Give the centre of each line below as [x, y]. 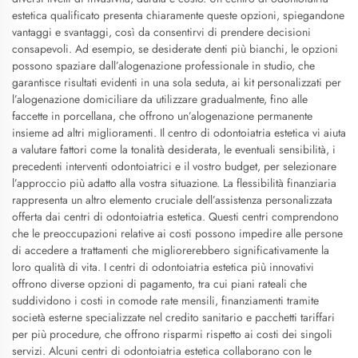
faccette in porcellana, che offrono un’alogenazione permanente [162, 116]
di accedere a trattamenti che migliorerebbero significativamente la [171, 250]
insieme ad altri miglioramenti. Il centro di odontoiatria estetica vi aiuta [179, 133]
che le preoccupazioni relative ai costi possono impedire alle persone [177, 233]
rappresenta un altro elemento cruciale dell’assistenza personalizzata [172, 200]
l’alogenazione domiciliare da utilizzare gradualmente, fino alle [160, 99]
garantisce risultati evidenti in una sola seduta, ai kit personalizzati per [177, 82]
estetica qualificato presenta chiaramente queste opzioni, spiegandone [178, 15]
